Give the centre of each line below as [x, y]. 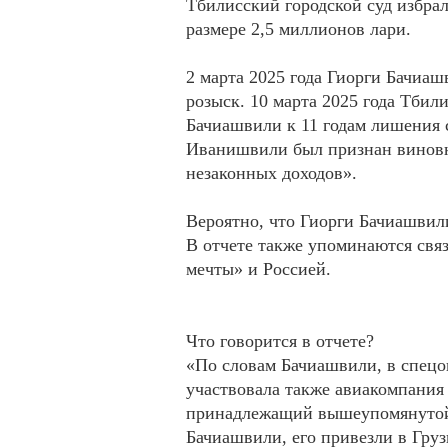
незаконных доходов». [271, 173]
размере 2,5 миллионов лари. [298, 29]
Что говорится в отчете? [280, 341]
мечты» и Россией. [258, 269]
